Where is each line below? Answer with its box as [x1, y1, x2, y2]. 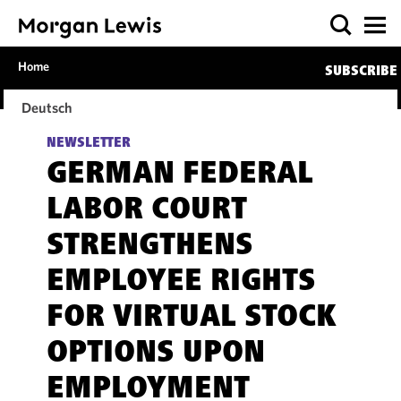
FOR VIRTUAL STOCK [46, 303, 337, 335]
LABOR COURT [46, 195, 247, 227]
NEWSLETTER [46, 136, 131, 150]
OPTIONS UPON [46, 338, 265, 371]
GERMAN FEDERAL [46, 159, 313, 192]
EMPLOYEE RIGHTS [46, 267, 316, 299]
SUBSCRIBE [324, 64, 397, 79]
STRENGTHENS [46, 231, 253, 263]
